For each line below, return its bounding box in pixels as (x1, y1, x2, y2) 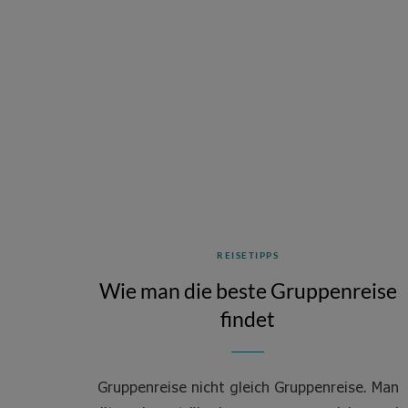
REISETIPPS (217, 250, 279, 260)
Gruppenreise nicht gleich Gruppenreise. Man (97, 378, 399, 395)
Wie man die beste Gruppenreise (98, 278, 397, 303)
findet (220, 306, 275, 331)
